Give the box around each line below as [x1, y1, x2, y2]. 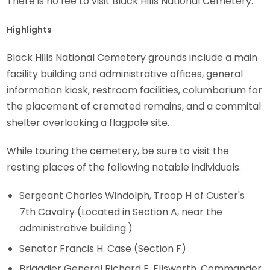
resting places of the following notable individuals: [7, 160, 242, 175]
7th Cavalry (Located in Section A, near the [19, 205, 223, 219]
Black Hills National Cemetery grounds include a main [7, 51, 258, 65]
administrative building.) [19, 221, 133, 236]
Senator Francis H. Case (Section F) [19, 241, 187, 256]
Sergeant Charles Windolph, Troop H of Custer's [19, 189, 245, 203]
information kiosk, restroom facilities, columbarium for [7, 83, 263, 98]
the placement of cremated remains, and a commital [7, 99, 262, 114]
